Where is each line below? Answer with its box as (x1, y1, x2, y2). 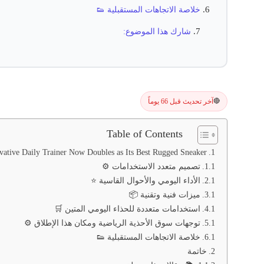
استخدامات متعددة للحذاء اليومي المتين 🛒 (54, 203, 200, 213)
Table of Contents (107, 127, 183, 140)
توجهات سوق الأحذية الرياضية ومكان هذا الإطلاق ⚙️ (24, 217, 200, 227)
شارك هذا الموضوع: (123, 27, 191, 36)
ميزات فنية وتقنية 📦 (128, 189, 200, 199)
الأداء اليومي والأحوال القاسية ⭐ (90, 175, 200, 185)
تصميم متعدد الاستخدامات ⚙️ (101, 161, 200, 171)
